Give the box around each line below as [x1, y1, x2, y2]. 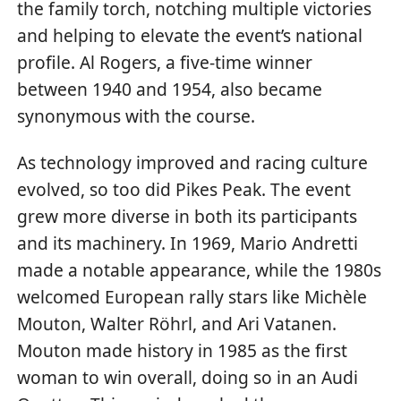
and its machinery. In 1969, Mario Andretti [17, 231, 359, 256]
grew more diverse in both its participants [17, 204, 358, 229]
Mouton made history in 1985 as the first [17, 338, 348, 363]
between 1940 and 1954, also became [17, 76, 323, 101]
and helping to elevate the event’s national [17, 22, 363, 47]
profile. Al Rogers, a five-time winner [17, 49, 313, 74]
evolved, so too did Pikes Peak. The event [17, 177, 352, 202]
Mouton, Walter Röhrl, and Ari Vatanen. [17, 311, 337, 337]
